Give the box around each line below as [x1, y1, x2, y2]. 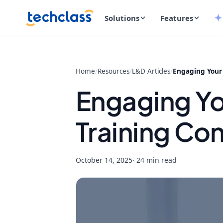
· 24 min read [132, 155, 177, 165]
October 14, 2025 [76, 155, 132, 165]
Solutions [105, 12, 139, 23]
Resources [98, 67, 129, 76]
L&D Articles [132, 67, 170, 76]
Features [160, 12, 193, 23]
